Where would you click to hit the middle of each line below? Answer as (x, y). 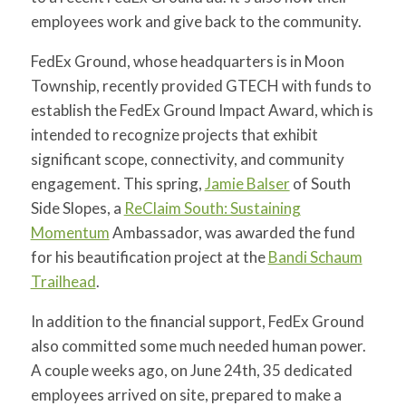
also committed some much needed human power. (198, 346)
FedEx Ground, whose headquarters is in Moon (187, 61)
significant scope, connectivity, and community (187, 159)
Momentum (70, 232)
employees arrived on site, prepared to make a (186, 395)
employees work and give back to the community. (196, 21)
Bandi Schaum (315, 257)
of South (320, 184)
